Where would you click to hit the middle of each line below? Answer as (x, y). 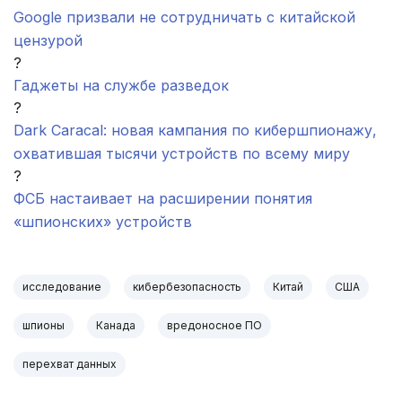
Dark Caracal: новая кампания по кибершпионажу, (195, 131)
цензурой (48, 41)
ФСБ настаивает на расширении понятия (163, 199)
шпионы (44, 326)
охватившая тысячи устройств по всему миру (182, 154)
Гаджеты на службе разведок (121, 86)
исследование (62, 287)
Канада (116, 326)
